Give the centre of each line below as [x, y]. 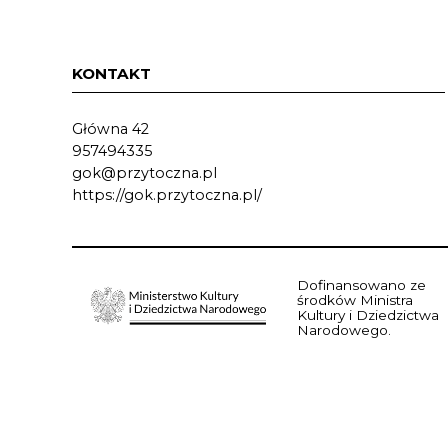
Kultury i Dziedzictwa [368, 315]
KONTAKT [111, 73]
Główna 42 [110, 129]
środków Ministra [355, 300]
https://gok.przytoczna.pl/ [167, 195]
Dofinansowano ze [361, 285]
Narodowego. [344, 330]
